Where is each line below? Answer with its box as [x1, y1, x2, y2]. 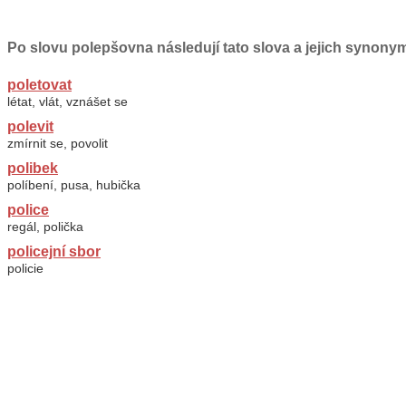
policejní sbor [7, 244, 101, 259]
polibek [7, 160, 58, 176]
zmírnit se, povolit [7, 136, 108, 150]
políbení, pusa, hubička [7, 178, 140, 192]
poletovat [7, 77, 72, 92]
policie [7, 261, 43, 275]
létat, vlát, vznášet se [7, 94, 128, 109]
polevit [7, 119, 53, 134]
